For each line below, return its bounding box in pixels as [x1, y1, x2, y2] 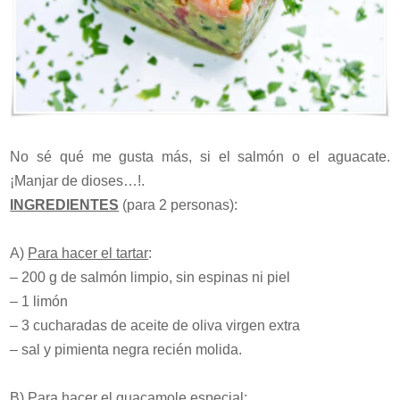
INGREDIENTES [10, 196, 120, 212]
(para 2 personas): [119, 196, 238, 212]
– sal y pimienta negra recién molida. [10, 341, 243, 357]
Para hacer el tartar [28, 245, 149, 261]
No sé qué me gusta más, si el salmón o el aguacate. [10, 148, 390, 164]
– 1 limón [10, 293, 69, 309]
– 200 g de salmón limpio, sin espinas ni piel [10, 269, 291, 285]
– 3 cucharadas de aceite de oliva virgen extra [10, 317, 301, 333]
